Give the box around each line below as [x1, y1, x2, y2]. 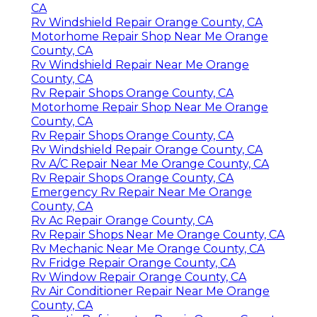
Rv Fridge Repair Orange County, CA [31, 255, 236, 270]
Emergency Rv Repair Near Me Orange [31, 185, 252, 199]
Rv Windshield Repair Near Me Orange [31, 57, 249, 71]
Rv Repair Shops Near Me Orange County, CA [31, 227, 284, 241]
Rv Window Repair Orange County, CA [31, 270, 246, 284]
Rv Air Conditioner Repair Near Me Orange [31, 284, 270, 298]
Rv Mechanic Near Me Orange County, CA [31, 241, 265, 255]
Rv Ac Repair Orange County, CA [31, 213, 213, 227]
